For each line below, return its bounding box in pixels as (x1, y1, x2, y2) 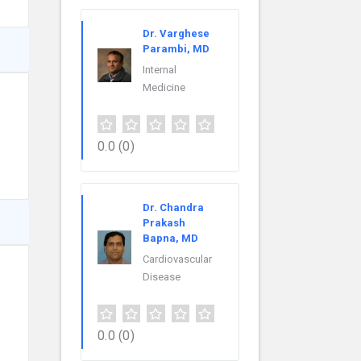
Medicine (143, 81, 185, 94)
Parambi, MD (143, 43, 210, 56)
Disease (143, 271, 180, 284)
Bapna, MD (143, 232, 198, 245)
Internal (143, 64, 176, 77)
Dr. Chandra (143, 201, 204, 214)
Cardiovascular (143, 253, 212, 266)
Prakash (143, 217, 185, 230)
